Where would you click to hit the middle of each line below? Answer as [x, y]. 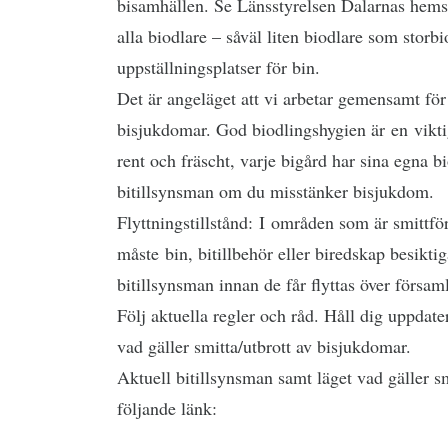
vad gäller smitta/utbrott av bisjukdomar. [264, 346]
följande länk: [167, 408]
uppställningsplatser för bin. [218, 67]
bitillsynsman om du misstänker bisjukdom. [275, 191]
